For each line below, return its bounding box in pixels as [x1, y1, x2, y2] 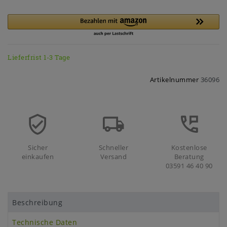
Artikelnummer [149, 75, 201, 85]
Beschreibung [12, 197, 63, 207]
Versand [100, 153, 127, 162]
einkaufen [21, 153, 54, 162]
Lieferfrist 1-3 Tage [8, 53, 70, 62]
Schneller [98, 143, 129, 153]
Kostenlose [171, 143, 207, 153]
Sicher [28, 143, 48, 153]
